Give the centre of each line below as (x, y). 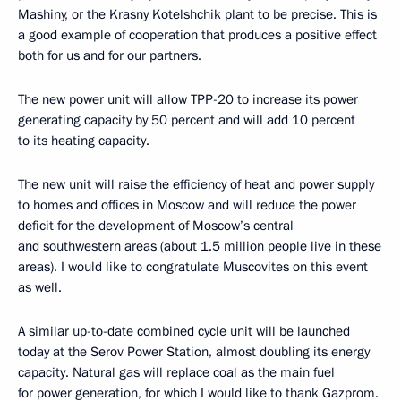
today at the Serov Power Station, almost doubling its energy (194, 352)
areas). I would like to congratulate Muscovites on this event (193, 267)
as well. (40, 288)
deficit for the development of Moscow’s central (156, 226)
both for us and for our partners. (110, 56)
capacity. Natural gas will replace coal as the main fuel (176, 373)
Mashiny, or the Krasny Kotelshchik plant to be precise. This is (197, 15)
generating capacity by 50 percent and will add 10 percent (187, 120)
